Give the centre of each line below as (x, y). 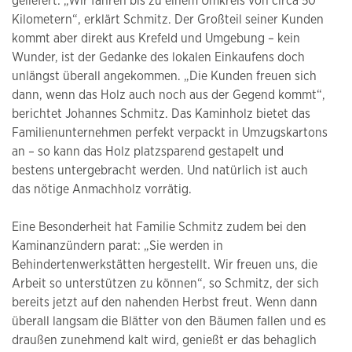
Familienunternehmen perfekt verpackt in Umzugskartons (170, 132)
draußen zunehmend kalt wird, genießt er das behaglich (164, 340)
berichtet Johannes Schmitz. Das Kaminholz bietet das (161, 114)
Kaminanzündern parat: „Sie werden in (117, 246)
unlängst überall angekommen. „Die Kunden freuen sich (164, 76)
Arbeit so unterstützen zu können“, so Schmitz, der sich (165, 283)
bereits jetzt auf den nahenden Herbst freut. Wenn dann (165, 302)
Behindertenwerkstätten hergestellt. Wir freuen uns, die (165, 264)
